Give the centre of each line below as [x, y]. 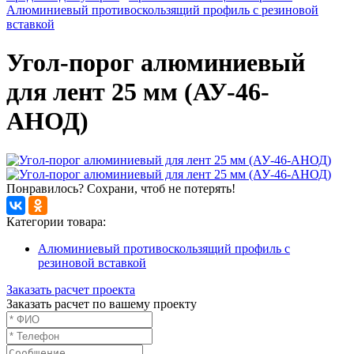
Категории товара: [56, 221]
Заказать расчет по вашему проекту [102, 303]
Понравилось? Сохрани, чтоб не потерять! [121, 188]
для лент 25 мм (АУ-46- [138, 92]
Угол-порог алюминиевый [156, 63]
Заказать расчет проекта [71, 289]
